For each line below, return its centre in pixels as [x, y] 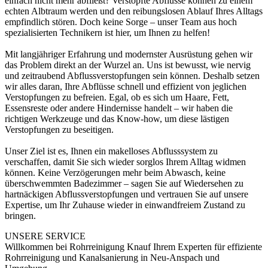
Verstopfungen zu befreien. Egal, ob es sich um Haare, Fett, [117, 97]
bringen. [20, 215]
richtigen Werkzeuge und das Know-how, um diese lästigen [117, 118]
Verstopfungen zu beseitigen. [59, 129]
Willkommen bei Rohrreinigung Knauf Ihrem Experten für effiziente [133, 246]
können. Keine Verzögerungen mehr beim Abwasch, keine [115, 172]
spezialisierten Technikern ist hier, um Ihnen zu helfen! [107, 32]
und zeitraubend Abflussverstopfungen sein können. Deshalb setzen [132, 75]
